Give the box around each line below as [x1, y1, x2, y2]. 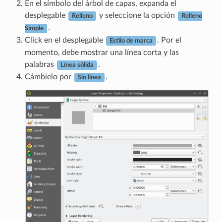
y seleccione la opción [97, 11, 177, 20]
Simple [24, 25, 44, 32]
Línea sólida [60, 62, 94, 68]
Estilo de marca [109, 38, 153, 44]
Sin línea [77, 74, 101, 81]
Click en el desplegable [24, 36, 105, 45]
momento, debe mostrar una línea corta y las [24, 49, 179, 57]
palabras [24, 60, 56, 69]
